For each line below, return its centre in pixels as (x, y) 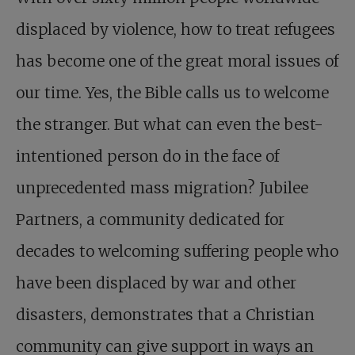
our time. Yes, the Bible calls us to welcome (172, 93)
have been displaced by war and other (156, 283)
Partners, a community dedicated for (150, 220)
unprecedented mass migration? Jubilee (162, 188)
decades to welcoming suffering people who (177, 252)
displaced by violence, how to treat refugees (176, 30)
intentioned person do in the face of (147, 157)
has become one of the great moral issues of (177, 61)
